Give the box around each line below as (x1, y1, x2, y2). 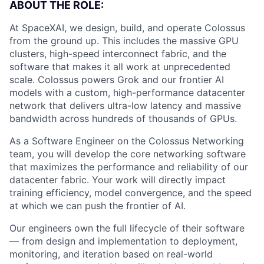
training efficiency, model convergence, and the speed (9, 187, 252, 199)
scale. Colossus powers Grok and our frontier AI (9, 74, 224, 85)
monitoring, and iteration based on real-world (9, 248, 213, 260)
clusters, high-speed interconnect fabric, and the (9, 48, 226, 60)
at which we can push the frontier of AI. (9, 200, 186, 212)
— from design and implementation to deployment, (9, 235, 237, 247)
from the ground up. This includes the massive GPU (9, 35, 239, 47)
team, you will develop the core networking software (9, 148, 246, 160)
